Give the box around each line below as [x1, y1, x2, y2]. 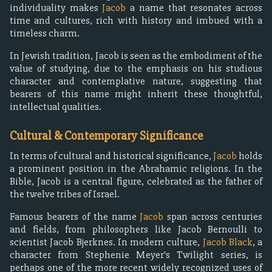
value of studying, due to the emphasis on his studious [10, 62, 262, 75]
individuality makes [10, 1, 103, 14]
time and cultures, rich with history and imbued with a [10, 14, 262, 27]
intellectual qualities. [10, 100, 101, 113]
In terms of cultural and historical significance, [10, 149, 213, 162]
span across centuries [163, 210, 262, 223]
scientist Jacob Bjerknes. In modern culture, [10, 236, 203, 248]
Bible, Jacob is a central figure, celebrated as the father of [10, 175, 262, 188]
